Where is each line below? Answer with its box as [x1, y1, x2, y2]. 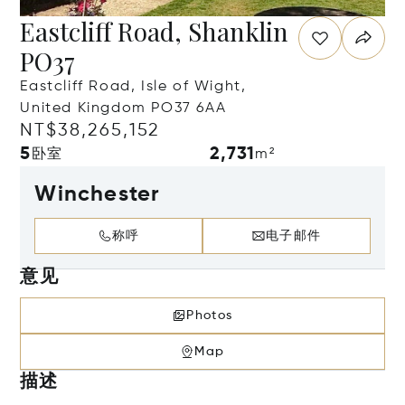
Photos [186, 309, 233, 322]
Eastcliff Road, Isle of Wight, [20, 80, 247, 94]
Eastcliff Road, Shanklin [20, 14, 289, 48]
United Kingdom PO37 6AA [20, 101, 227, 116]
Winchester [34, 184, 161, 205]
